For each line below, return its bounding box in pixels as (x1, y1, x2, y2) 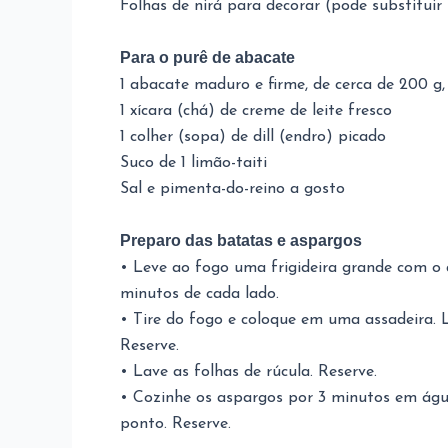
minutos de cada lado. (120, 286, 279, 302)
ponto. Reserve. (120, 416, 231, 432)
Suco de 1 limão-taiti (120, 155, 267, 171)
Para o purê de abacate (120, 49, 295, 66)
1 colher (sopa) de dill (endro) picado (120, 129, 386, 145)
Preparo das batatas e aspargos (120, 232, 362, 249)
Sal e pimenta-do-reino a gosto (120, 181, 345, 197)
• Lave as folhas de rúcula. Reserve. (120, 364, 377, 380)
